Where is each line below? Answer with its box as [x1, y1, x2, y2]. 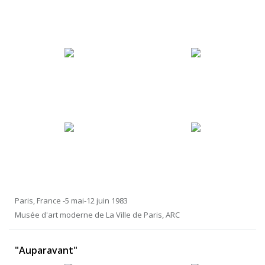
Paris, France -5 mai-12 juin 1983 [15, 195, 128, 206]
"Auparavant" [15, 244, 77, 257]
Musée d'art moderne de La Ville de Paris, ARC [15, 209, 180, 221]
